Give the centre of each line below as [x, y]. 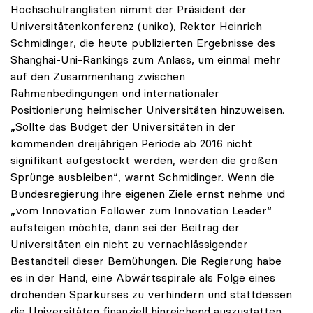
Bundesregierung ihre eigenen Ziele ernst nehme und [148, 194]
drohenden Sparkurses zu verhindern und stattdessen [151, 294]
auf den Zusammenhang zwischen [98, 77]
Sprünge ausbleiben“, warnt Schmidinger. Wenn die [143, 177]
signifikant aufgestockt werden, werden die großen [144, 160]
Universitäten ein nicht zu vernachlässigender [129, 244]
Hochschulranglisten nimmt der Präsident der [129, 9]
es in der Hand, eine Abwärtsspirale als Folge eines [143, 278]
